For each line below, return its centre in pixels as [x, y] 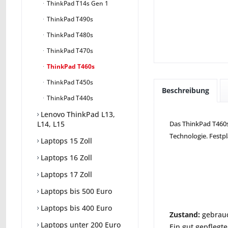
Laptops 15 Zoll [65, 141]
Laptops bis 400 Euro [75, 208]
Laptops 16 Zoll [65, 158]
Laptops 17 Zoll [65, 175]
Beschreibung [186, 90]
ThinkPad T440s [69, 98]
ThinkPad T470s [69, 51]
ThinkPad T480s [69, 35]
